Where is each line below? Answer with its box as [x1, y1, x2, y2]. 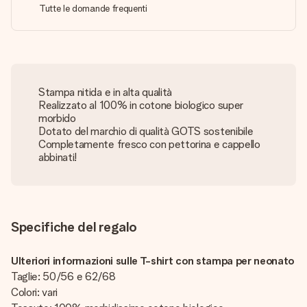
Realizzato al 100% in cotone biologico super [38, 98, 243, 112]
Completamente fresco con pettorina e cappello [38, 137, 260, 151]
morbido [38, 111, 76, 125]
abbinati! [38, 150, 77, 164]
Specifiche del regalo [11, 218, 137, 235]
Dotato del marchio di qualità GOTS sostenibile [38, 124, 254, 138]
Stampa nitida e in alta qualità [38, 85, 173, 99]
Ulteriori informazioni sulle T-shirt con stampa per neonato [11, 254, 295, 267]
